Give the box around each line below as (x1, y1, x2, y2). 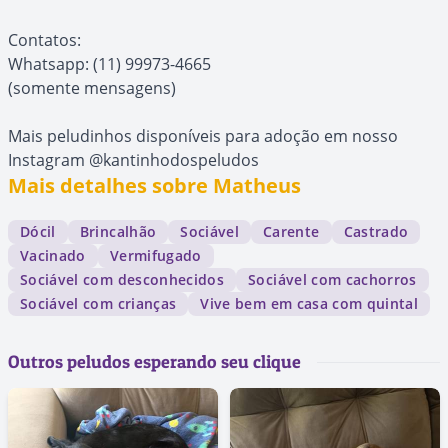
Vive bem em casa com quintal (200, 294, 419, 314)
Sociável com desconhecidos (20, 270, 225, 290)
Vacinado (20, 246, 86, 266)
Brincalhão (79, 222, 157, 242)
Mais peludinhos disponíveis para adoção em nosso (8, 125, 398, 148)
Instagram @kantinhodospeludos (8, 149, 259, 172)
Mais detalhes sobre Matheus (8, 172, 301, 200)
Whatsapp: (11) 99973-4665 (8, 53, 211, 76)
